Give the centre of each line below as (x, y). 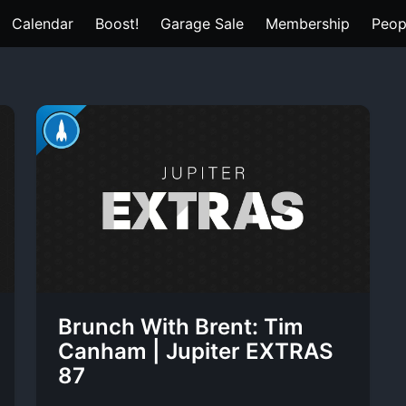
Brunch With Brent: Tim (181, 327)
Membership (308, 24)
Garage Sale (202, 24)
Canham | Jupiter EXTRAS (196, 351)
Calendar (43, 24)
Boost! (117, 24)
